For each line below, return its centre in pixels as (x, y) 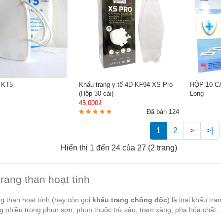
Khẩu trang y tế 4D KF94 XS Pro (126, 85)
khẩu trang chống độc (130, 200)
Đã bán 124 (163, 112)
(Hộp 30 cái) (96, 93)
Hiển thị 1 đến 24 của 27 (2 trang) (119, 148)
